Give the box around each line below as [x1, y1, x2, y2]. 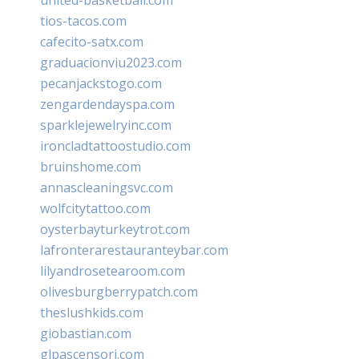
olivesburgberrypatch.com [40, 282, 198, 301]
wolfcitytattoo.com [40, 199, 151, 217]
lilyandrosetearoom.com [40, 261, 185, 280]
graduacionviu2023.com [40, 53, 182, 71]
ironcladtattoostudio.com [40, 136, 191, 155]
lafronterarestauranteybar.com [40, 240, 228, 259]
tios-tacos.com [40, 11, 127, 30]
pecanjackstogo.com [40, 74, 162, 92]
